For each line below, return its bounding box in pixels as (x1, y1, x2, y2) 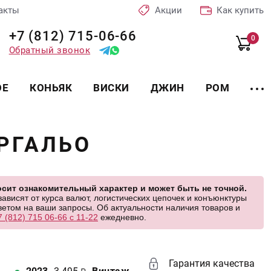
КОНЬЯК (30, 82, 72, 94)
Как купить (217, 5, 264, 16)
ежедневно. (98, 212, 146, 222)
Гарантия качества (169, 258, 255, 269)
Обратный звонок (8, 45, 91, 56)
